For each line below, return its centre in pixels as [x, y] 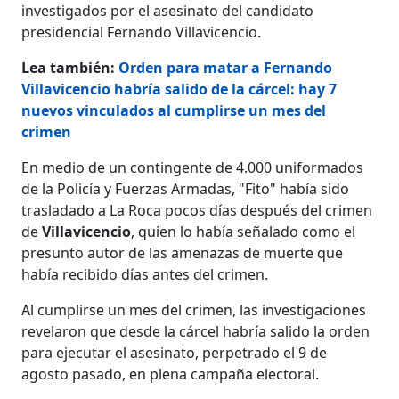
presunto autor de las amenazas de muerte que [183, 252]
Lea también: [70, 67]
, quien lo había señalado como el [244, 231]
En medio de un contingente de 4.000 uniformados [193, 167]
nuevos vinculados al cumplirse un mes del [174, 110]
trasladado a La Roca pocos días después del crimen [197, 210]
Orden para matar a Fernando [226, 67]
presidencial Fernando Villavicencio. [142, 32]
